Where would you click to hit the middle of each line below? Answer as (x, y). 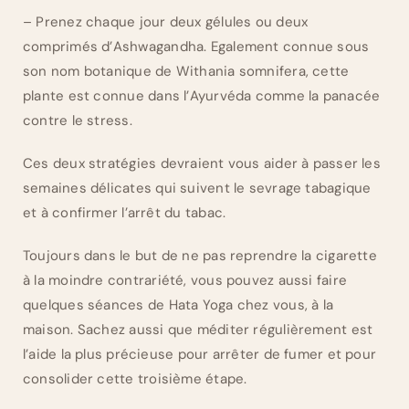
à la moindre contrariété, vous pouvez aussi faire (185, 281)
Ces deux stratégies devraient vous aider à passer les (202, 164)
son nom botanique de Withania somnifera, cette (186, 72)
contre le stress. (78, 121)
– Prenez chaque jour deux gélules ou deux (166, 22)
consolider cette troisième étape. (135, 379)
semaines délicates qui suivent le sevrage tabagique (197, 189)
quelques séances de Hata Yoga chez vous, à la (178, 305)
